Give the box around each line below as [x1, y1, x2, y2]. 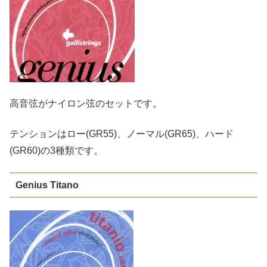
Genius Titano [15, 179, 79, 190]
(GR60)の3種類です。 [10, 145, 103, 156]
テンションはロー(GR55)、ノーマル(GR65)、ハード [10, 128, 234, 139]
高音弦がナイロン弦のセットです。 [10, 98, 162, 109]
